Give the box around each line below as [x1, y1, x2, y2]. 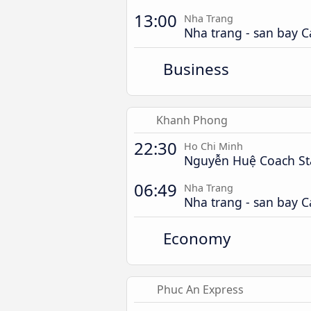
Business [163, 58, 230, 80]
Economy [163, 228, 231, 249]
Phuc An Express [156, 282, 244, 297]
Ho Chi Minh [184, 140, 243, 153]
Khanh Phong [156, 112, 228, 128]
